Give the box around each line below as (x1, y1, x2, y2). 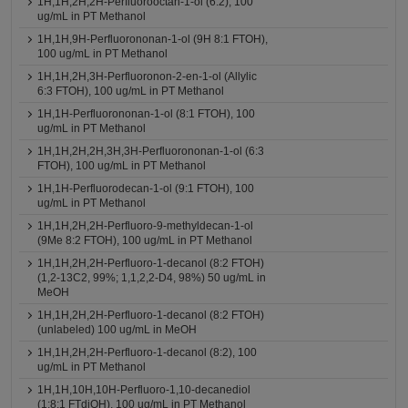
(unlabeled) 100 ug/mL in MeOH (37, 323, 198, 336)
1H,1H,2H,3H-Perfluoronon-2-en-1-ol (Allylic (37, 70, 258, 83)
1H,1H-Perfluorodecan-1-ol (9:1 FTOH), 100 (37, 182, 255, 195)
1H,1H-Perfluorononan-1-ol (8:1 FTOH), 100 (37, 107, 256, 120)
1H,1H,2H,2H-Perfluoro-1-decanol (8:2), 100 (37, 346, 258, 359)
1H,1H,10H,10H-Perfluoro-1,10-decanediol (37, 383, 251, 396)
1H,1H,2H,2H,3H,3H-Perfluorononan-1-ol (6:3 (37, 145, 265, 158)
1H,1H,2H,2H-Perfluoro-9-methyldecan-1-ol (37, 219, 254, 232)
